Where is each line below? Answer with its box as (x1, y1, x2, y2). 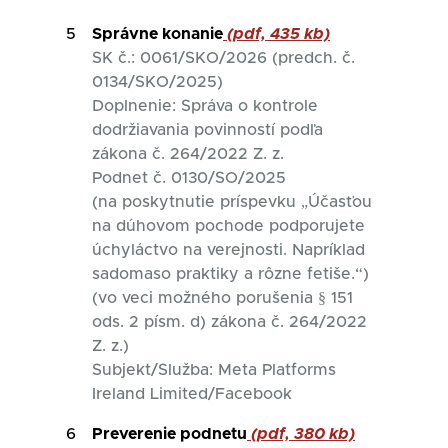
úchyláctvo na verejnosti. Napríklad (92, 242, 365, 258)
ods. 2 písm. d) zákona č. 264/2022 (92, 314, 367, 330)
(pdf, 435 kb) (223, 26, 330, 42)
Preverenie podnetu (92, 426, 247, 442)
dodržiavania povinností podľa (92, 122, 323, 138)
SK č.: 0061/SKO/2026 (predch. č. (92, 50, 355, 66)
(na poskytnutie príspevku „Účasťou (92, 194, 372, 210)
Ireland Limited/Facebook (92, 386, 292, 402)
